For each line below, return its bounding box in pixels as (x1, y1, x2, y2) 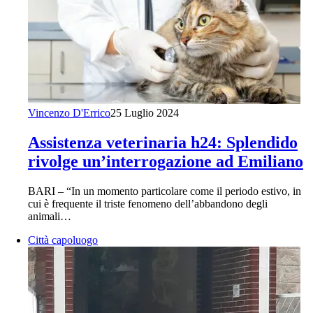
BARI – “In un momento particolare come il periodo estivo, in (28, 184, 301, 197)
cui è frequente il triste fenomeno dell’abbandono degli (28, 197, 268, 210)
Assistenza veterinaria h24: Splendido (28, 133, 298, 152)
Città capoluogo (28, 233, 98, 246)
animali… (28, 210, 71, 222)
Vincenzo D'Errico (28, 107, 110, 119)
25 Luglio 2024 (110, 107, 179, 119)
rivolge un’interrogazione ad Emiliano (28, 152, 303, 171)
